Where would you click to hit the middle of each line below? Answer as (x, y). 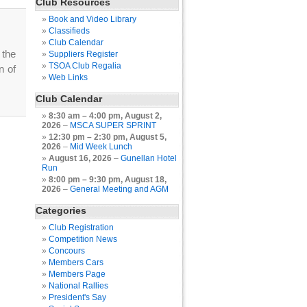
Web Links (68, 77)
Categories (61, 210)
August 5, (148, 137)
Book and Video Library (93, 19)
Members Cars (76, 262)
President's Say (77, 297)
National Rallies (78, 286)
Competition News (83, 239)
